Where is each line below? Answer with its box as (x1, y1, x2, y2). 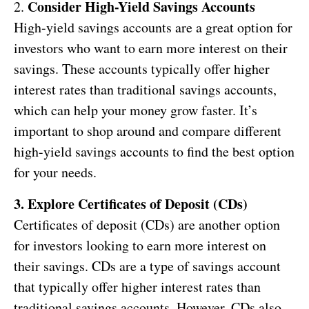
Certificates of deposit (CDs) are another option (14, 215, 280, 234)
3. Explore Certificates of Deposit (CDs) (14, 193, 248, 214)
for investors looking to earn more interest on (14, 235, 266, 255)
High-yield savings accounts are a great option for (14, 17, 292, 37)
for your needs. (14, 162, 97, 181)
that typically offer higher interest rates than (14, 277, 261, 296)
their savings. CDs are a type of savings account (14, 256, 281, 275)
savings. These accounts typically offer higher (14, 59, 270, 78)
